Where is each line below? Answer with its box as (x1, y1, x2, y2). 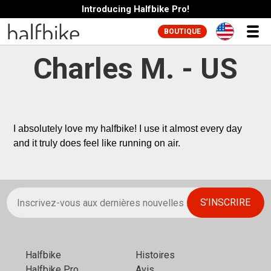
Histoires (135, 249, 175, 261)
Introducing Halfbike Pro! (82, 3, 189, 15)
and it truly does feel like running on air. (13, 138, 181, 148)
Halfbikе (25, 249, 61, 261)
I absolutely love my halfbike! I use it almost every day (13, 123, 243, 134)
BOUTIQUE (163, 27, 201, 36)
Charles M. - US (33, 51, 238, 86)
